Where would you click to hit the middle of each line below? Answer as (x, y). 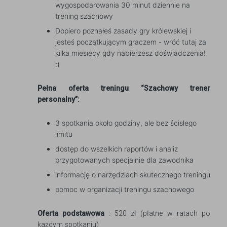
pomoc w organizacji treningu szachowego (125, 190)
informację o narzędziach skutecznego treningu (133, 175)
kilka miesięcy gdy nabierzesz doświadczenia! (130, 53)
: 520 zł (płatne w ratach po (157, 214)
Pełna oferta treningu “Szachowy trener (124, 88)
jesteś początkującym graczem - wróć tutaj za (131, 42)
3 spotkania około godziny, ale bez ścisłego (126, 123)
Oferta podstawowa (71, 214)
